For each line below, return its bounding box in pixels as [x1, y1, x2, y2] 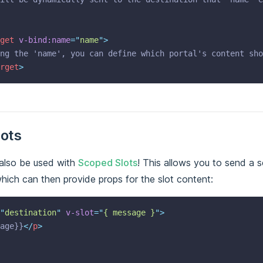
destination [5, 208, 56, 217]
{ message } [103, 208, 155, 217]
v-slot [66, 208, 94, 217]
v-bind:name [19, 35, 70, 45]
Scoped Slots [78, 157, 137, 168]
